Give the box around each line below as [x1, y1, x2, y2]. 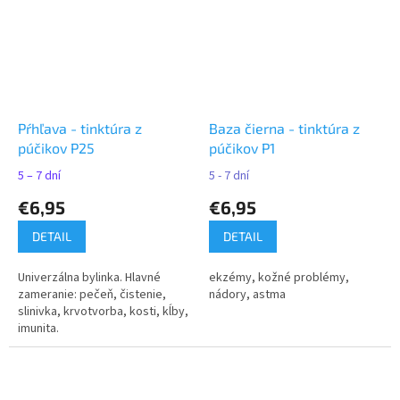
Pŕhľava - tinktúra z [18, 120, 142, 137]
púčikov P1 [209, 139, 275, 157]
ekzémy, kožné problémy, [209, 269, 349, 287]
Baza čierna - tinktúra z [209, 120, 360, 137]
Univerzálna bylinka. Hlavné [18, 269, 161, 287]
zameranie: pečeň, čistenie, [18, 286, 166, 304]
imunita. [18, 320, 59, 338]
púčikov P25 [18, 139, 95, 157]
